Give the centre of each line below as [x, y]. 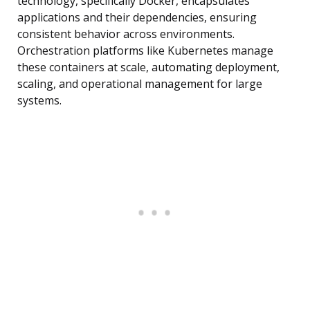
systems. [39, 101]
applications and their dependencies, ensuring [137, 18]
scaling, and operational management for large [140, 84]
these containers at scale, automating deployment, [148, 67]
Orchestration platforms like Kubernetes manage [145, 51]
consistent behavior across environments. [126, 34]
